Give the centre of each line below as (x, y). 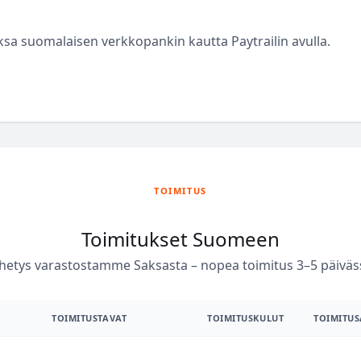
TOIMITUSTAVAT (89, 318)
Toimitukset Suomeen (180, 239)
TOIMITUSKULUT (246, 318)
